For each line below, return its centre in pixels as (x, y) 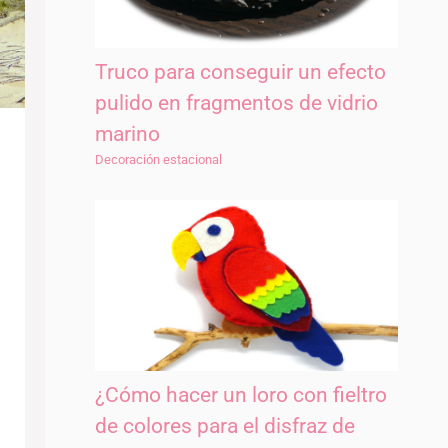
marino (127, 133)
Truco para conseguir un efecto (240, 71)
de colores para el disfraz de (224, 426)
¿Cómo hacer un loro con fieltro (240, 395)
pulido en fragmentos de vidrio (236, 102)
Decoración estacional (158, 159)
